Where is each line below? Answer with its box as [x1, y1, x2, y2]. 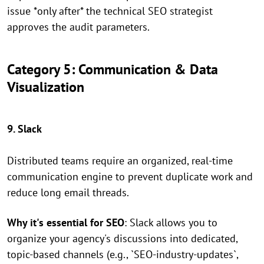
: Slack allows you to [124, 216, 217, 230]
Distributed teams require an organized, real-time [7, 154, 233, 168]
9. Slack [7, 122, 42, 136]
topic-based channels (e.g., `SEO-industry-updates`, [7, 247, 238, 262]
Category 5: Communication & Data [7, 60, 218, 79]
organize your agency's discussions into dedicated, [7, 232, 237, 246]
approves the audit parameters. [7, 20, 150, 34]
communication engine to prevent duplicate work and [7, 170, 253, 184]
